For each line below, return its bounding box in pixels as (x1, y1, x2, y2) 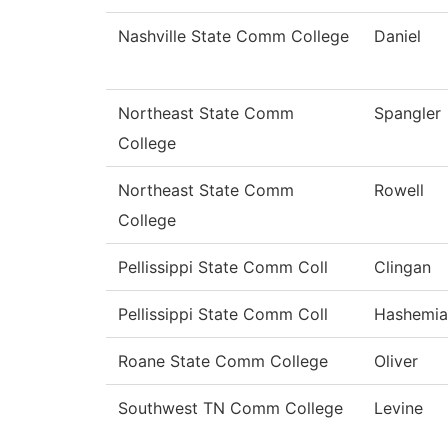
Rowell (374, 180, 424, 201)
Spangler (374, 103, 441, 124)
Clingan (374, 257, 431, 278)
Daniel (374, 26, 421, 47)
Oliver (374, 351, 418, 372)
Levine (374, 398, 423, 419)
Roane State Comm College (118, 351, 328, 372)
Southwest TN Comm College (118, 398, 343, 419)
